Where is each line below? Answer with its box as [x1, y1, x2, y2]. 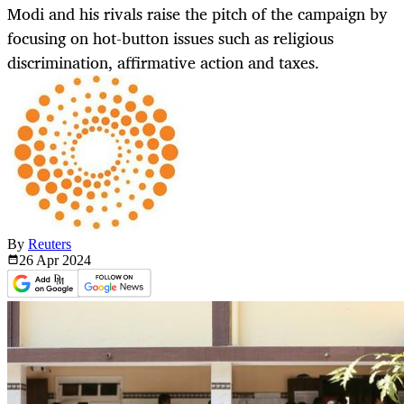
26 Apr [19, 252, 62, 269]
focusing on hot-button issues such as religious [7, 24, 334, 52]
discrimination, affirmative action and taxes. [7, 49, 319, 77]
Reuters [28, 236, 71, 252]
